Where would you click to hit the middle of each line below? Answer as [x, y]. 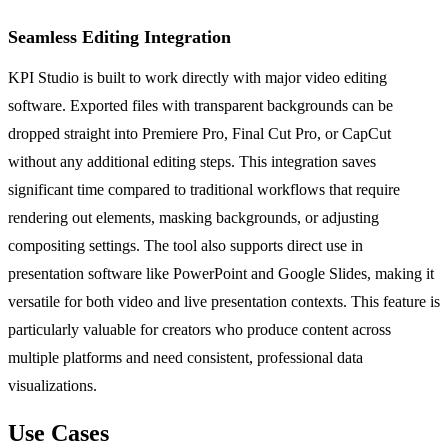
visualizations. [52, 386]
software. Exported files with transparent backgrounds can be [200, 106]
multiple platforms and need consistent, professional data [185, 358]
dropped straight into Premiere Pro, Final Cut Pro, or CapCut [199, 134]
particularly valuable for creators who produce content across [199, 330]
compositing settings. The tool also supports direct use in [185, 246]
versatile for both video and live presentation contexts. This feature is [224, 302]
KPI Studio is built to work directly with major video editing [197, 78]
